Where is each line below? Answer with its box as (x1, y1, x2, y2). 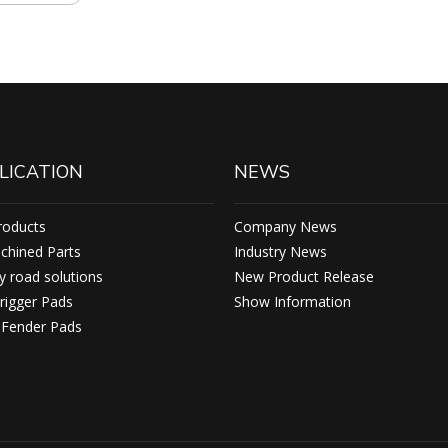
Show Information (234, 292, 351, 311)
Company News (234, 217, 337, 236)
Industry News (234, 242, 327, 261)
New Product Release (234, 267, 374, 286)
